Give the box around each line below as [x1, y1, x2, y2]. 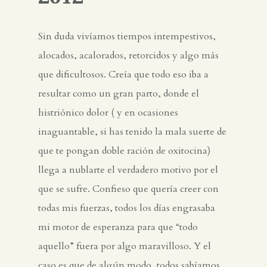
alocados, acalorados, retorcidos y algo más [38, 49, 219, 63]
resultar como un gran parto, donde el [38, 87, 199, 101]
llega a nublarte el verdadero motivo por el [38, 163, 218, 177]
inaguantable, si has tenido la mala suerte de [38, 125, 226, 139]
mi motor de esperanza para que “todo [38, 221, 198, 234]
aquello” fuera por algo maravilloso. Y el [38, 240, 211, 253]
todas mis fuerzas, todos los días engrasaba [38, 201, 215, 215]
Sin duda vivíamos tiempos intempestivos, [38, 30, 216, 44]
